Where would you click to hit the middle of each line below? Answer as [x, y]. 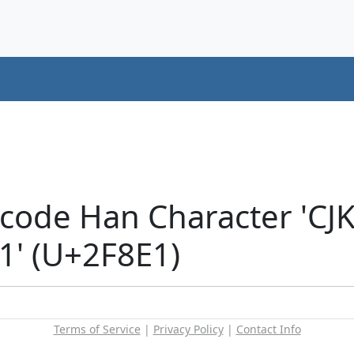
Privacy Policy [188, 329]
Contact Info [268, 329]
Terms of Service [97, 329]
